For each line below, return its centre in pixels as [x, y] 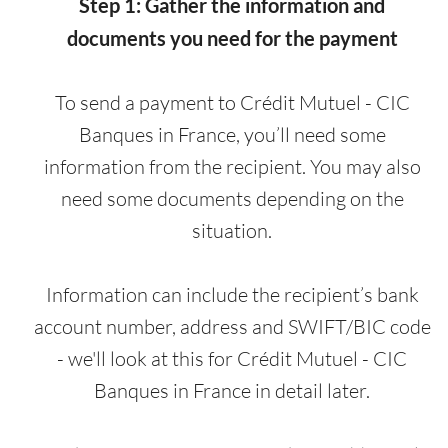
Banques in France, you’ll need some [232, 135]
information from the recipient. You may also [232, 167]
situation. [232, 231]
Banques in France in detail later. [232, 391]
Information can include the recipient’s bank [232, 295]
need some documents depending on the [232, 199]
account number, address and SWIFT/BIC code [232, 327]
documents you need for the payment [232, 38]
